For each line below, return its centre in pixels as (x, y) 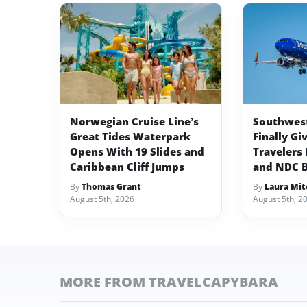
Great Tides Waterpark (130, 136)
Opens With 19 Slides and (137, 151)
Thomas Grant (111, 186)
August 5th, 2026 (102, 199)
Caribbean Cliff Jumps (127, 166)
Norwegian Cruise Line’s (134, 121)
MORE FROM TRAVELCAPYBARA (169, 282)
